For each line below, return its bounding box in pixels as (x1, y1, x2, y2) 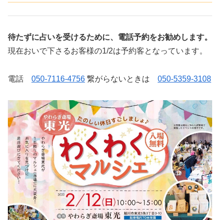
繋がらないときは (85, 74, 158, 83)
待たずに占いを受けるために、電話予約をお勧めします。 (8, 33, 212, 42)
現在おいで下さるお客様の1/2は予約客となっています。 (8, 47, 207, 55)
